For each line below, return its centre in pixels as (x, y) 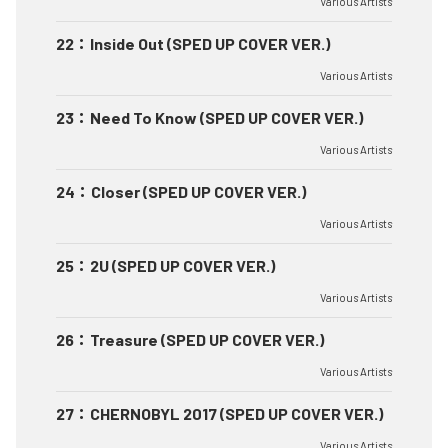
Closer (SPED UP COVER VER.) (198, 192)
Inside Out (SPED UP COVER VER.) (210, 44)
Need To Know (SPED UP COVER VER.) (226, 118)
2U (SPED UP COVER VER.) (182, 266)
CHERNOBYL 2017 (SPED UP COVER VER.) (236, 414)
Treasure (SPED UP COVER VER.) (207, 340)
